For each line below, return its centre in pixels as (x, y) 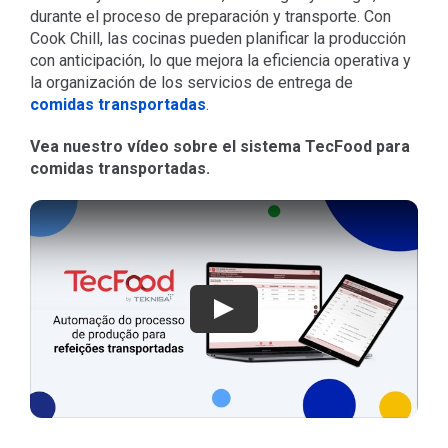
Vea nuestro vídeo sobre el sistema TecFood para (219, 146)
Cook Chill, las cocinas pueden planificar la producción (217, 38)
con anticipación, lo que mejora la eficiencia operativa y (220, 60)
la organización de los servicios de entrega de (191, 82)
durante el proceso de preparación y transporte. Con (210, 16)
